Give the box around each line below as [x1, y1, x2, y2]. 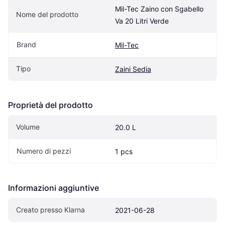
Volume [16, 122, 40, 131]
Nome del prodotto [16, 10, 78, 19]
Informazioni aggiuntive [8, 182, 99, 193]
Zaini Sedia [115, 64, 151, 73]
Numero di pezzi [17, 146, 71, 155]
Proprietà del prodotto [8, 99, 93, 110]
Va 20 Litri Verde [115, 16, 169, 25]
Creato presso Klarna [16, 205, 85, 214]
